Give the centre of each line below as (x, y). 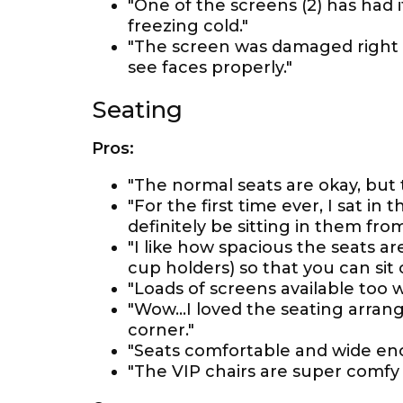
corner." (161, 330)
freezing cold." (188, 26)
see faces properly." (210, 67)
